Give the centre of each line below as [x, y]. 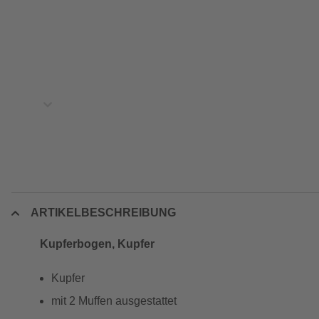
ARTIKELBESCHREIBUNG [103, 213]
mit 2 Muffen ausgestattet [114, 301]
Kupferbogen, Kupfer [97, 244]
